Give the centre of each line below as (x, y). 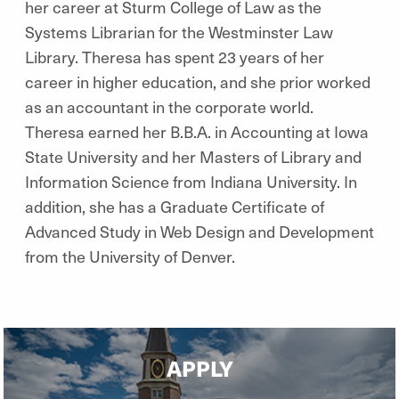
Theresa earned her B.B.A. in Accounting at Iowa (197, 131)
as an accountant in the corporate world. (169, 106)
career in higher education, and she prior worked (198, 81)
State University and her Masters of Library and (193, 156)
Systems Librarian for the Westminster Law (179, 32)
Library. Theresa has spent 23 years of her (175, 57)
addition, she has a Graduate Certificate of (175, 206)
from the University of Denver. (130, 256)
